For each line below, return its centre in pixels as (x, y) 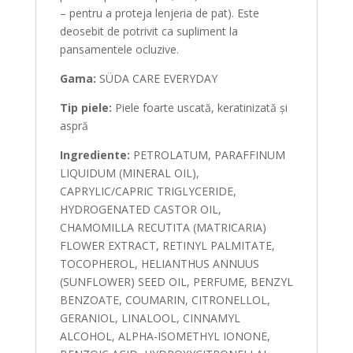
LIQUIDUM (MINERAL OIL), (129, 173)
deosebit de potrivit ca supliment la (149, 31)
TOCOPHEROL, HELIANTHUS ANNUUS (159, 264)
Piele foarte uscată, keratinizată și (199, 108)
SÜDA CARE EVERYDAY (158, 78)
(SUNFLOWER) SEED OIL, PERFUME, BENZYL (176, 282)
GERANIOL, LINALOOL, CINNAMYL (150, 318)
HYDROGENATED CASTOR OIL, (140, 209)
